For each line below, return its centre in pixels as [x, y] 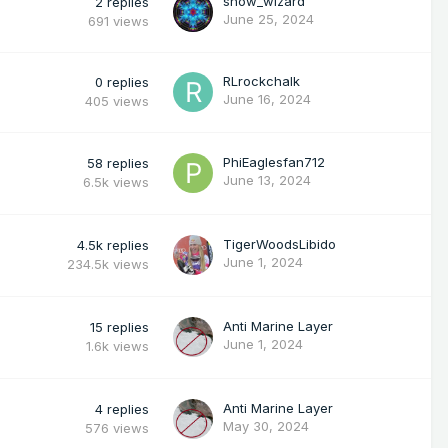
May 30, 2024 [266, 425]
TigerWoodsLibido [279, 243]
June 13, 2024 [267, 179]
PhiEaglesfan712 [274, 161]
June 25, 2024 [268, 18]
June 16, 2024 [267, 98]
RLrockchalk [261, 80]
